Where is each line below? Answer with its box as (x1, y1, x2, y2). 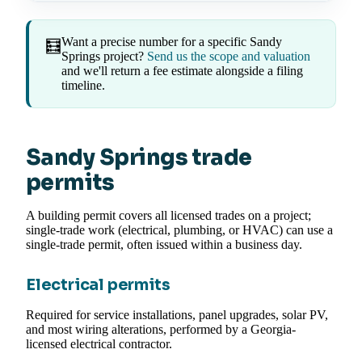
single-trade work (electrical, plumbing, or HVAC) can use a (26, 223, 333, 238)
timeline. (61, 78, 105, 93)
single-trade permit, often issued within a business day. (26, 238, 302, 252)
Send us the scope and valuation (147, 49, 310, 64)
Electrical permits (26, 275, 170, 296)
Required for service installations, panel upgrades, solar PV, (26, 308, 328, 322)
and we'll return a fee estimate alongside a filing (61, 64, 303, 78)
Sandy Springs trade (26, 144, 252, 172)
